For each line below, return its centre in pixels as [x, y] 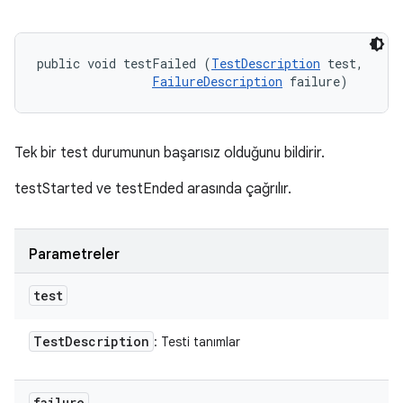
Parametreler [74, 255]
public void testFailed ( [124, 63]
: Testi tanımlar [197, 342]
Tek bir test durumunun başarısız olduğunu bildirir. [170, 153]
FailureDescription [217, 81]
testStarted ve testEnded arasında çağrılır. [153, 189]
